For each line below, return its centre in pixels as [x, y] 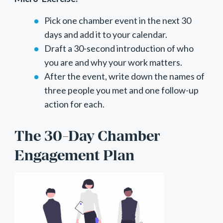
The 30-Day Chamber [87, 135]
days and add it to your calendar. [106, 34]
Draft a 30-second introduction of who [119, 48]
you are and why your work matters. [113, 62]
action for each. [74, 104]
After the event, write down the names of [124, 76]
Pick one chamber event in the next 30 [117, 20]
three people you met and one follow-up [121, 90]
